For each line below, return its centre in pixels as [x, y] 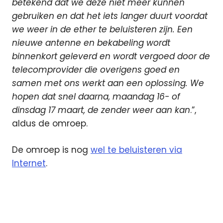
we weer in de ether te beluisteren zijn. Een [102, 30]
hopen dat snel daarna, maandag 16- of [96, 97]
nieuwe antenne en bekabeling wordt [91, 43]
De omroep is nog [51, 150]
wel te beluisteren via [136, 150]
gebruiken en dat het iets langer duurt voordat [110, 16]
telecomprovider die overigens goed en [96, 70]
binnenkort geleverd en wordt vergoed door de [111, 56]
